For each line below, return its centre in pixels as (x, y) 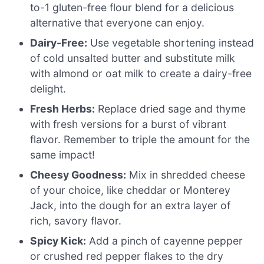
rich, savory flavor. (76, 220)
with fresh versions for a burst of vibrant (128, 124)
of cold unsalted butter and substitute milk (133, 58)
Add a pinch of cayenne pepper (165, 240)
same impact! (63, 154)
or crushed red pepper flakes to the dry (127, 256)
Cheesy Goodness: (78, 174)
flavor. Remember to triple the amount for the (140, 139)
